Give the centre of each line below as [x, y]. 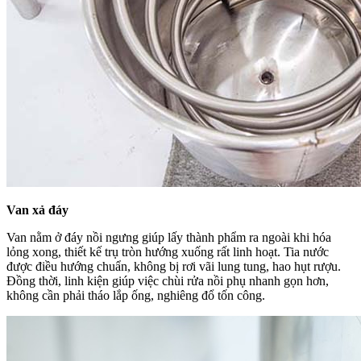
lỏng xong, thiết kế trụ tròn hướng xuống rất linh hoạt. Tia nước [168, 251]
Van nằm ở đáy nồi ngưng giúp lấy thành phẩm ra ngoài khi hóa [169, 237]
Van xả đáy [37, 210]
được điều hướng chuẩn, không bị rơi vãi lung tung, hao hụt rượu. [174, 266]
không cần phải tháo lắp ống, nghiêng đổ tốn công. [136, 295]
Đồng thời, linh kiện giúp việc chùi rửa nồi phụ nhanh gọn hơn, [168, 280]
